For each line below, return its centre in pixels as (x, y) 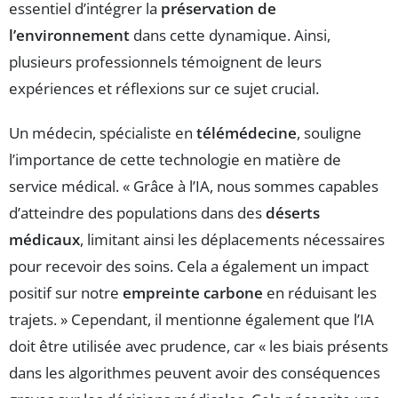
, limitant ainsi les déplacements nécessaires (232, 239)
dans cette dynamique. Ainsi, (230, 35)
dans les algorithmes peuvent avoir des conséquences (195, 372)
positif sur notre (66, 292)
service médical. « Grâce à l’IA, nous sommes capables (194, 186)
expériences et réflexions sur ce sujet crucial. (164, 88)
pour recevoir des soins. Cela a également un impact (189, 266)
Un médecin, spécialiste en (103, 132)
